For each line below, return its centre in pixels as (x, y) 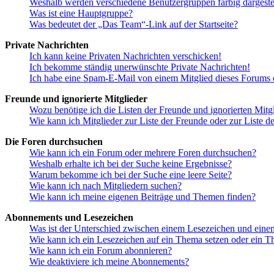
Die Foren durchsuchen (54, 141)
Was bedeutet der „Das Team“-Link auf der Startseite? (134, 24)
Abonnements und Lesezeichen (69, 217)
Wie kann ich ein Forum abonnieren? (101, 250)
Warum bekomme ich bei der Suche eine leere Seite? (131, 174)
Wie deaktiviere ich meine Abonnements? (109, 261)
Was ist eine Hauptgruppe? (81, 13)
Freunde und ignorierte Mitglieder (76, 98)
